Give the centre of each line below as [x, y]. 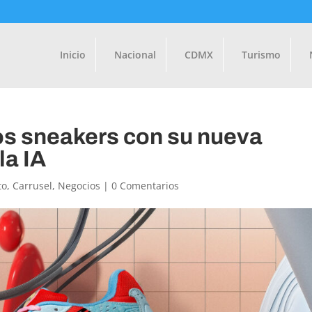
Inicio [72, 54]
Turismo [261, 54]
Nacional [135, 54]
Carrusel [33, 186]
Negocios [79, 186]
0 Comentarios [146, 186]
